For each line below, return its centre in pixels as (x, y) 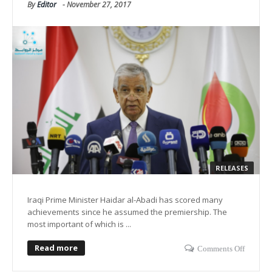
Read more (56, 247)
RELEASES (232, 168)
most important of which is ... (79, 224)
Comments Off (221, 248)
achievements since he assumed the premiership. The (127, 212)
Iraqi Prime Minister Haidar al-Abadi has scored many (125, 199)
